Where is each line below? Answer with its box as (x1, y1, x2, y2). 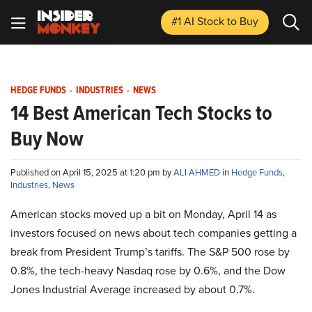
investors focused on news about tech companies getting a (10, 225, 297, 241)
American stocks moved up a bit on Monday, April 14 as (10, 206, 276, 222)
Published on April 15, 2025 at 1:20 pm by (10, 166, 173, 179)
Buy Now (10, 123, 84, 154)
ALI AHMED (173, 166, 222, 179)
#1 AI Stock (171, 13, 227, 29)
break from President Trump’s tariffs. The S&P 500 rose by (10, 244, 290, 260)
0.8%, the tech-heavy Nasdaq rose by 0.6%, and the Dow (10, 263, 286, 279)
